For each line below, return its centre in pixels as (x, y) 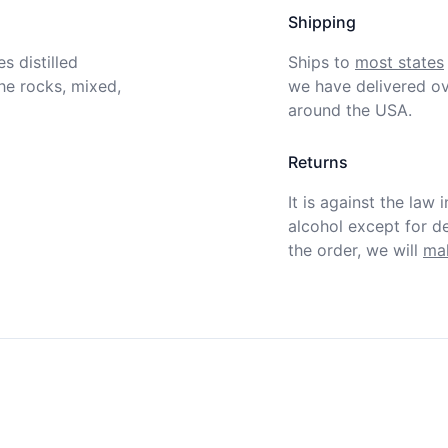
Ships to (319, 62)
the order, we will (353, 250)
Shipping (322, 22)
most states (399, 62)
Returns (318, 162)
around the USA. (350, 110)
